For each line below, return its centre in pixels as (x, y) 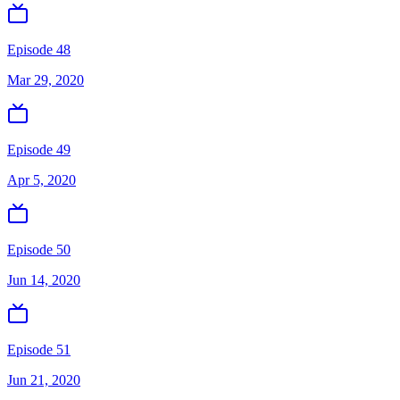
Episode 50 (39, 250)
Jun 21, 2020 (44, 380)
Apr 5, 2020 (42, 180)
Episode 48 (39, 50)
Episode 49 (39, 150)
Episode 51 (39, 350)
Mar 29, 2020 (46, 80)
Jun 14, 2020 (44, 280)
